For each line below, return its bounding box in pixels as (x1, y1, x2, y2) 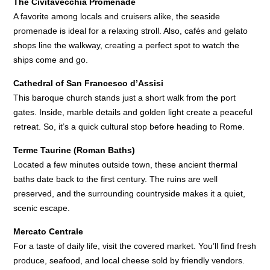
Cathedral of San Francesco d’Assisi (13, 78, 164, 89)
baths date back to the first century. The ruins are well (13, 174, 218, 184)
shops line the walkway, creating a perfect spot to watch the (13, 40, 240, 51)
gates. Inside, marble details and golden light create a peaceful (13, 107, 253, 118)
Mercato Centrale (13, 227, 84, 237)
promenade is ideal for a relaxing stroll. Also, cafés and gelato (13, 26, 248, 36)
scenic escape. (13, 203, 71, 213)
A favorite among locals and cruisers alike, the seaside (13, 11, 221, 22)
